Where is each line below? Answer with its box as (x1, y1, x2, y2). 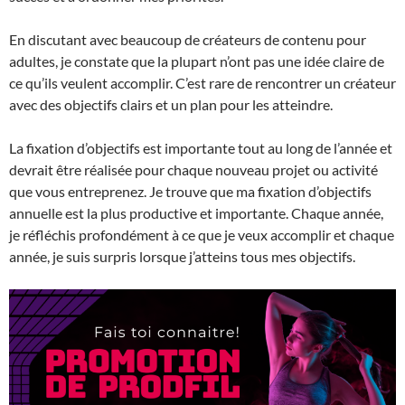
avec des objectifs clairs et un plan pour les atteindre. (9, 95, 333, 113)
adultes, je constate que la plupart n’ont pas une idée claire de (9, 52, 384, 70)
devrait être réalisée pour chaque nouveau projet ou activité (9, 160, 378, 178)
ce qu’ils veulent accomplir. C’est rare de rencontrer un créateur (9, 73, 396, 91)
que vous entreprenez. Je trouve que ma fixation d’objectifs (9, 182, 372, 200)
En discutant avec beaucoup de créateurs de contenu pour (9, 30, 366, 48)
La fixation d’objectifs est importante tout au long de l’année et (9, 138, 392, 156)
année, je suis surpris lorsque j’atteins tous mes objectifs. (9, 247, 355, 265)
